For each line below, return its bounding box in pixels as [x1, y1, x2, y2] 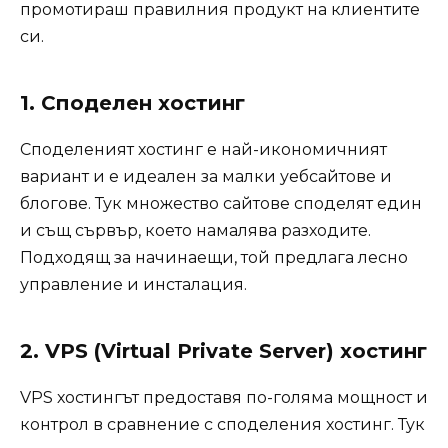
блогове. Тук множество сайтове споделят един [20, 193, 422, 213]
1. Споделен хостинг [20, 90, 245, 115]
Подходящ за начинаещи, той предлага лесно [20, 247, 408, 267]
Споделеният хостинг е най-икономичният [20, 139, 387, 159]
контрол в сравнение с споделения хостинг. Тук [20, 414, 425, 434]
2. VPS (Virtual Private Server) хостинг [20, 338, 427, 363]
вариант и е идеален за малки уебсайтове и [20, 166, 392, 186]
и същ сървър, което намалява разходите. [20, 220, 371, 240]
